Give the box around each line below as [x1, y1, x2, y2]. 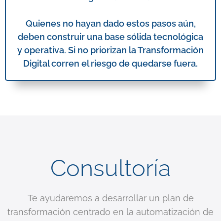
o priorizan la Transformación [83, 45, 204, 55]
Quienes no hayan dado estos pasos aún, [25, 18, 196, 29]
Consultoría [50, 154, 171, 182]
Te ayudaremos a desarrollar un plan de [27, 193, 194, 203]
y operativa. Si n [17, 45, 83, 55]
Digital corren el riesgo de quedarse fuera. [23, 58, 198, 69]
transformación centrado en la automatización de [7, 207, 214, 217]
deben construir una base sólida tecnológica [18, 32, 203, 42]
